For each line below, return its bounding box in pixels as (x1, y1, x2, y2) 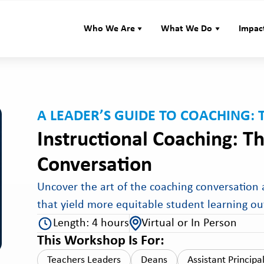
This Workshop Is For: (37, 234, 164, 248)
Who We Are (83, 24, 135, 34)
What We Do (161, 24, 213, 34)
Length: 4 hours (52, 217, 129, 229)
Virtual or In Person (141, 217, 237, 229)
